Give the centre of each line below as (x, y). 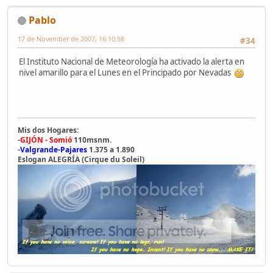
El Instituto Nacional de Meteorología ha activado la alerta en (132, 62)
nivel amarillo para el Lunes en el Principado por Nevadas (127, 73)
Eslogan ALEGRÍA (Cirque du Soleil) (81, 160)
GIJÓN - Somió (46, 140)
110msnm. (92, 140)
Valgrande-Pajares (54, 150)
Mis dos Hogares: (48, 130)
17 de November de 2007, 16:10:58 (71, 38)
